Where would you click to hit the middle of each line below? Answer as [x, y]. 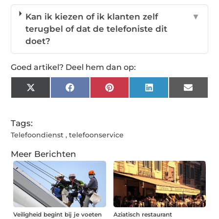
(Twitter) [53, 99]
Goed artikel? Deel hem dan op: [74, 67]
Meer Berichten [44, 154]
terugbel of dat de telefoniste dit [97, 29]
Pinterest [133, 91]
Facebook [95, 91]
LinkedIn [172, 91]
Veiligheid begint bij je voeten [58, 214]
